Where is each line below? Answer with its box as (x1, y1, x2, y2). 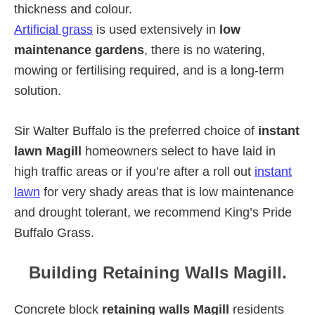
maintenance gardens (14, 42, 144, 57)
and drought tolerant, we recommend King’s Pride (14, 205, 292, 219)
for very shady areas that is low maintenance (40, 184, 294, 199)
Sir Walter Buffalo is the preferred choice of (14, 123, 258, 138)
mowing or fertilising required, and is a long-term (14, 63, 284, 77)
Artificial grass (14, 22, 93, 37)
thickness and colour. (14, 1, 132, 16)
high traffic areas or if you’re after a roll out (14, 164, 255, 179)
